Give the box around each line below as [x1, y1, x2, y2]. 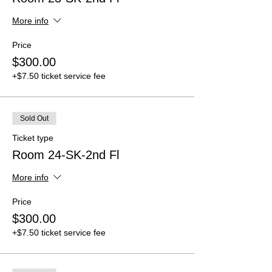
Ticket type [12, 132, 53, 143]
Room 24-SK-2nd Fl [12, 148, 119, 161]
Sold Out [20, 114, 49, 123]
